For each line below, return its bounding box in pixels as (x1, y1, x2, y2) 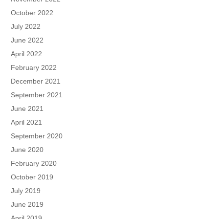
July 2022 (11, 22, 41, 31)
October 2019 (11, 173, 54, 181)
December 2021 (11, 77, 61, 86)
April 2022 (11, 50, 43, 58)
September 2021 (11, 91, 63, 99)
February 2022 (11, 64, 57, 72)
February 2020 (11, 159, 57, 168)
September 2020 (11, 132, 63, 140)
